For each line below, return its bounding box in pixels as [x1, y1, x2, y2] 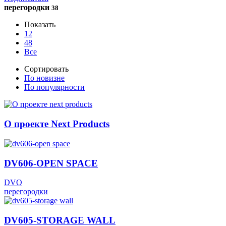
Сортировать [24, 65, 69, 74]
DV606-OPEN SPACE [4, 157, 98, 168]
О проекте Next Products [4, 119, 109, 130]
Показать [24, 20, 55, 29]
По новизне [24, 74, 65, 83]
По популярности [24, 83, 85, 92]
